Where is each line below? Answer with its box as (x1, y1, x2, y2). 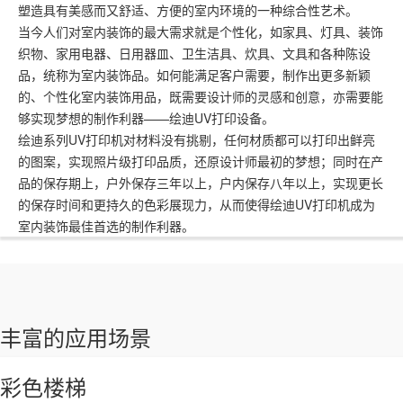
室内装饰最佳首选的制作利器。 (18, 217, 194, 235)
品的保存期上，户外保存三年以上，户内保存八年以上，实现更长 (18, 174, 383, 192)
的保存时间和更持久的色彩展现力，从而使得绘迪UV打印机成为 (18, 195, 375, 213)
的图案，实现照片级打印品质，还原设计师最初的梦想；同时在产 (18, 152, 383, 170)
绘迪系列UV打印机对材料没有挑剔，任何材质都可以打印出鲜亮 (18, 130, 375, 148)
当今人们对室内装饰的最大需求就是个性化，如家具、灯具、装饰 (18, 22, 383, 40)
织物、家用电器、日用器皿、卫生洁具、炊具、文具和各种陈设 (18, 44, 371, 62)
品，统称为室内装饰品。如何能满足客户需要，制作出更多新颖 (18, 66, 371, 84)
